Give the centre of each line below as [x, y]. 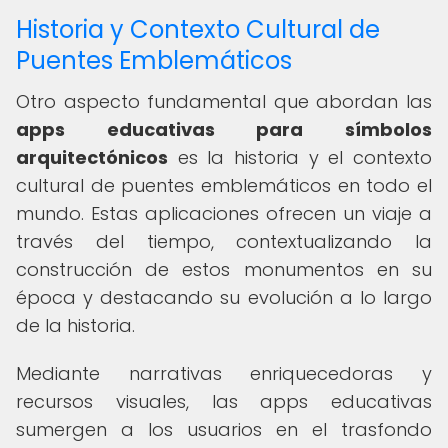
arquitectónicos [92, 157]
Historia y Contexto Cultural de [198, 29]
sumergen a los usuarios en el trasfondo [224, 429]
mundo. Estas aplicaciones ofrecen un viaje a [224, 213]
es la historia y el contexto [300, 157]
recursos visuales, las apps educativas [224, 401]
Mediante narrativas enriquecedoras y [224, 373]
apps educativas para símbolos [224, 129]
